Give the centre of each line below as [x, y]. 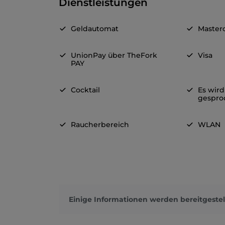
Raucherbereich [100, 125]
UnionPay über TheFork [114, 55]
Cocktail [85, 90]
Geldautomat [95, 29]
